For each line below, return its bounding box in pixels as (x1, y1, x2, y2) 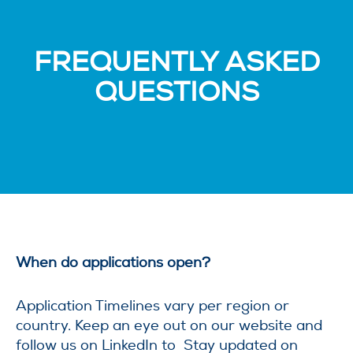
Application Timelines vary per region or (16, 297, 289, 314)
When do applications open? (16, 254, 210, 271)
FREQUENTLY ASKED (33, 45, 320, 79)
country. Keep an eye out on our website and (16, 317, 322, 334)
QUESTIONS (94, 75, 259, 109)
